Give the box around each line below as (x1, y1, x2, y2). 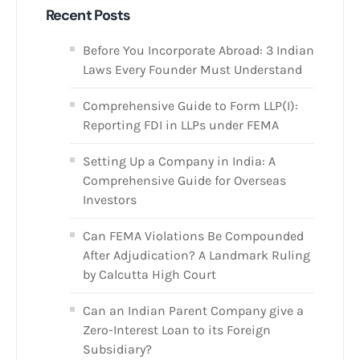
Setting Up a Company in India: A (83, 153, 276, 170)
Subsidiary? (83, 342, 152, 358)
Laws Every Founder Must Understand (83, 62, 302, 78)
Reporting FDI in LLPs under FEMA (83, 117, 279, 133)
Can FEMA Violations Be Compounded (83, 228, 304, 244)
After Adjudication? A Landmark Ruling (83, 247, 310, 264)
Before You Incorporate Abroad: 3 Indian (83, 43, 314, 59)
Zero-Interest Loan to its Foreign (83, 322, 271, 338)
